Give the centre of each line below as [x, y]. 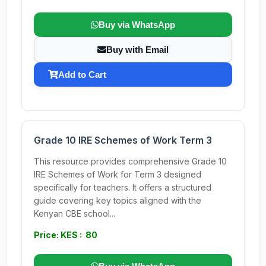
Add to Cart [82, 75]
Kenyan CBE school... [75, 213]
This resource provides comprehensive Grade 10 [130, 161]
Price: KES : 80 [66, 235]
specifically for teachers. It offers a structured [123, 187]
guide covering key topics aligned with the [118, 200]
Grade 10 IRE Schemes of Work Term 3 [123, 140]
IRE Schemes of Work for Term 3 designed [118, 174]
